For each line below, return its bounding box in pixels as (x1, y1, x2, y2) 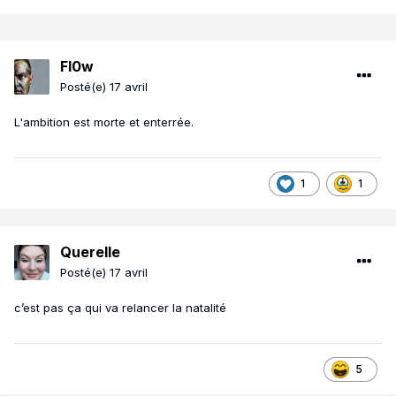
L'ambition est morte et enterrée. (14, 115, 197, 130)
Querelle (60, 243, 120, 262)
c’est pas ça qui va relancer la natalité (14, 301, 226, 316)
